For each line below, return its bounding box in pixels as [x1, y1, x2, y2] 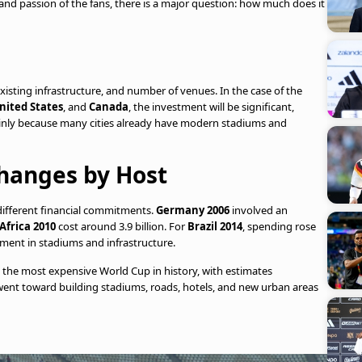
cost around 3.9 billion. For [56, 219, 187, 234]
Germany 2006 [156, 203, 229, 217]
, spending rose [242, 219, 316, 234]
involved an [229, 203, 288, 217]
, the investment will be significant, [128, 99, 294, 114]
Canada [89, 99, 128, 114]
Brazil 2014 [187, 219, 242, 234]
